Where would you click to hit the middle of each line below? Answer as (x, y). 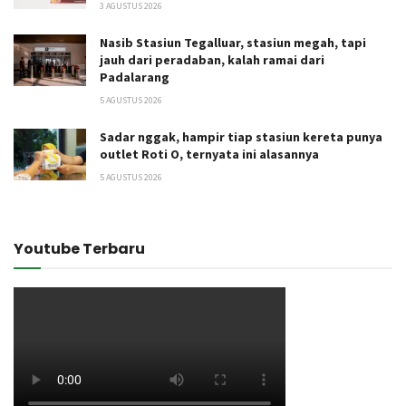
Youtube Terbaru (79, 248)
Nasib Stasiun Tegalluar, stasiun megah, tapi (233, 42)
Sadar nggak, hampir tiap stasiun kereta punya (241, 136)
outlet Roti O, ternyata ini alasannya (209, 154)
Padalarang (135, 77)
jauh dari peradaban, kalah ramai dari (212, 59)
